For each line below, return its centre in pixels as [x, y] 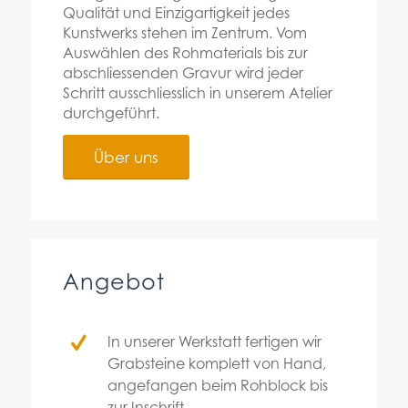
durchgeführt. [111, 112]
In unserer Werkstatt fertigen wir [215, 341]
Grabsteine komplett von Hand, [217, 363]
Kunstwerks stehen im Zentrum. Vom [184, 32]
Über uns [126, 157]
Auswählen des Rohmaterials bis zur [185, 52]
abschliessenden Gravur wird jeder [183, 72]
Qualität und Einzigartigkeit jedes [176, 12]
